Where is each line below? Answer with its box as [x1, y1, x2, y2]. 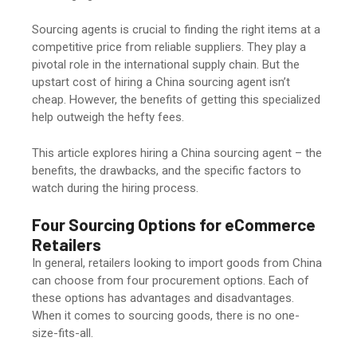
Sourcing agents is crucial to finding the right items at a [32, 22, 320, 37]
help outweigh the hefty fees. [32, 110, 187, 125]
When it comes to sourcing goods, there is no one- [32, 308, 300, 324]
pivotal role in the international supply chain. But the [32, 57, 300, 73]
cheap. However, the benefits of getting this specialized [32, 92, 320, 108]
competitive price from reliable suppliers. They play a [32, 40, 306, 55]
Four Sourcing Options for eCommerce [32, 214, 316, 235]
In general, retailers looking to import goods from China [32, 256, 322, 271]
